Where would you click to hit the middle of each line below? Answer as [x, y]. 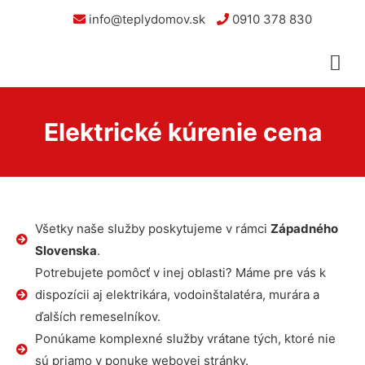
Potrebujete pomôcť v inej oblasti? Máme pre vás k [180, 273]
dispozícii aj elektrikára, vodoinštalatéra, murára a [177, 295]
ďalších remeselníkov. [97, 317]
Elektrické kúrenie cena [182, 132]
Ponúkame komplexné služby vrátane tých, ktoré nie [185, 339]
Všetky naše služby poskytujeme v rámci [152, 229]
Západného [304, 229]
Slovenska [66, 251]
